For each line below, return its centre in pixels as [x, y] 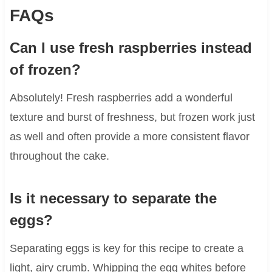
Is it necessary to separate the [113, 198]
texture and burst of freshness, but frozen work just [132, 117]
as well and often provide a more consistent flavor [129, 136]
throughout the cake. [59, 156]
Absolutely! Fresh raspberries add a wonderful [121, 97]
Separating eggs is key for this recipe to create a [126, 248]
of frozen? [45, 69]
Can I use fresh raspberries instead [131, 47]
